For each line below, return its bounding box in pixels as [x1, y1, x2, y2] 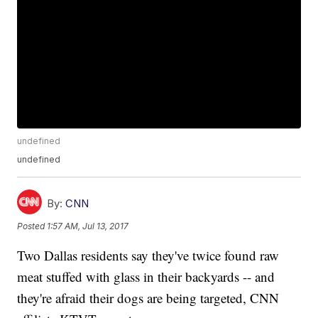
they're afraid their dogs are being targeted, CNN [17, 289, 280, 307]
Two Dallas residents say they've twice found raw [17, 246, 280, 265]
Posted [17, 220, 48, 231]
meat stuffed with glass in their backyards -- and [17, 268, 275, 286]
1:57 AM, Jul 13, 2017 [47, 220, 129, 231]
